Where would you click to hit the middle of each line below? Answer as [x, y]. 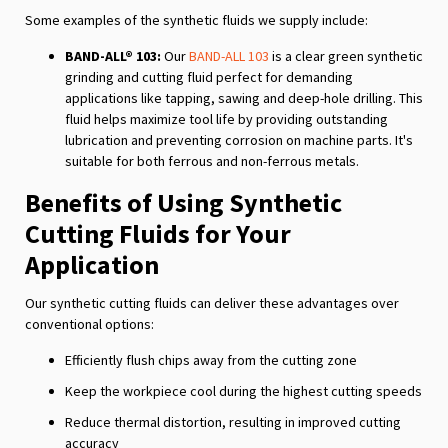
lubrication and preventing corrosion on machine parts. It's [239, 139]
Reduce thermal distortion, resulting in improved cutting [233, 421]
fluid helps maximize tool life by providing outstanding [226, 118]
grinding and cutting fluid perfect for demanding [209, 76]
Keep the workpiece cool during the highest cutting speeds [243, 390]
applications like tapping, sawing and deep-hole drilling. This [244, 97]
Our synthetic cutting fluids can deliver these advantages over [212, 302]
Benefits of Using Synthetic [183, 202]
